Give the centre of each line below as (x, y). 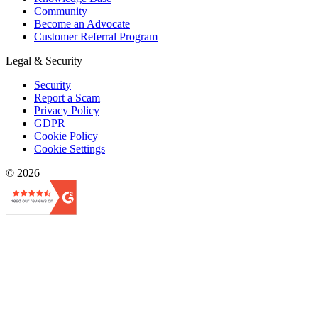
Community (61, 11)
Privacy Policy (67, 110)
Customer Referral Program (96, 36)
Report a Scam (67, 97)
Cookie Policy (66, 136)
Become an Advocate (82, 23)
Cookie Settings (70, 148)
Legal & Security (44, 60)
